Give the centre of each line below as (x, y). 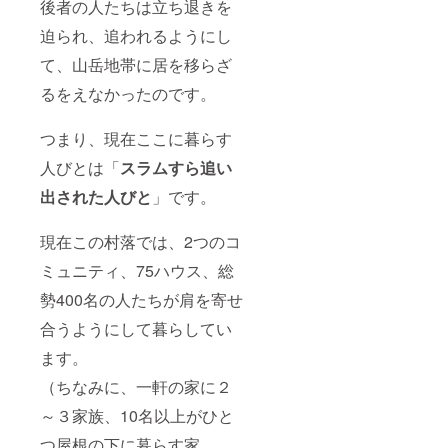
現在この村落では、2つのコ (140, 241)
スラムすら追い (176, 167)
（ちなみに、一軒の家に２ (136, 386)
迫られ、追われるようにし (136, 35)
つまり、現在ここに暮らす (136, 138)
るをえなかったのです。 (128, 93)
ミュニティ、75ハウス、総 (137, 270)
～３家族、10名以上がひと (137, 415)
